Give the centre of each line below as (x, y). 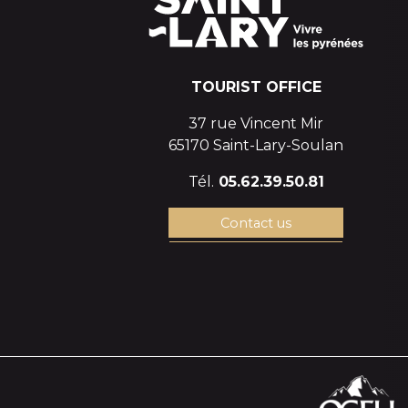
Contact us (256, 223)
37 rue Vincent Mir (256, 124)
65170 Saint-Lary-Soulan (256, 146)
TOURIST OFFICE (256, 87)
